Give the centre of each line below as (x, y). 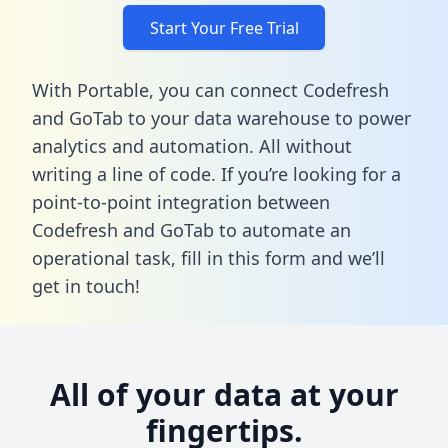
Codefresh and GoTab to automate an (191, 229)
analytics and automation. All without (192, 145)
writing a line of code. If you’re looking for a (216, 173)
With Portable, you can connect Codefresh (210, 89)
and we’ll (345, 257)
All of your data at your (224, 394)
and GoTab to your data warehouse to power (221, 117)
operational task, (106, 257)
